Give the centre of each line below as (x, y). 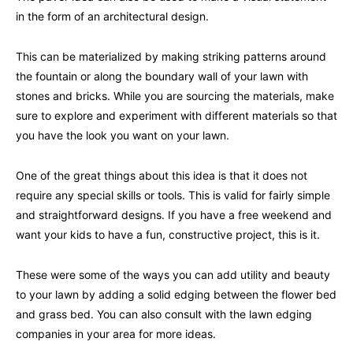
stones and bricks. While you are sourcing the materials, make (175, 95)
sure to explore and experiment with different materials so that (176, 115)
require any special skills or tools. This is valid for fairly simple (173, 195)
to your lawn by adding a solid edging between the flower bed (176, 294)
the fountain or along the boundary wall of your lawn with (162, 76)
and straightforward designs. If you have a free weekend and (174, 214)
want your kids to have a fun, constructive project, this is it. (168, 234)
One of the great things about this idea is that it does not (162, 175)
